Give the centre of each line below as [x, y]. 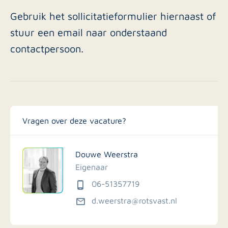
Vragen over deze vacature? [74, 120]
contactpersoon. [47, 48]
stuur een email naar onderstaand [89, 32]
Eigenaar [92, 167]
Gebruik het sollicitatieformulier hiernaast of [113, 16]
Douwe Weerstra [107, 154]
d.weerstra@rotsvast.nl [134, 200]
